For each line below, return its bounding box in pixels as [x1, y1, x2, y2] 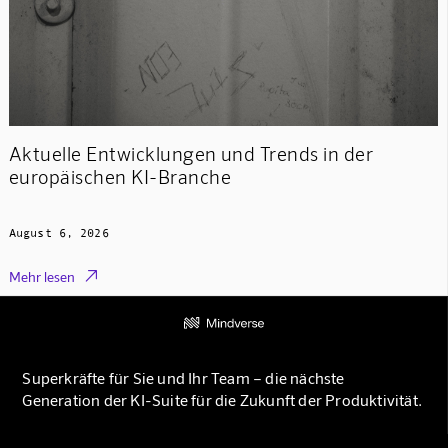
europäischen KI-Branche [8, 164, 231, 188]
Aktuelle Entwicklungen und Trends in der [8, 141, 374, 165]
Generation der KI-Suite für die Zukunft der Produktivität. [22, 390, 422, 410]
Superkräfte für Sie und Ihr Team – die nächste [22, 368, 345, 388]
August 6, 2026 [8, 225, 109, 240]
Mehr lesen [8, 267, 75, 285]
